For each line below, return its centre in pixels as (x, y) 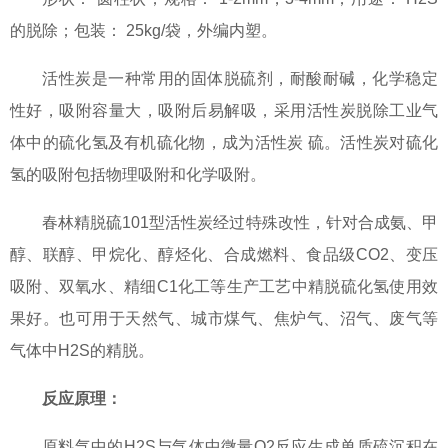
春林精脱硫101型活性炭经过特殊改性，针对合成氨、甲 (240, 223)
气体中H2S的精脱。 (82, 351)
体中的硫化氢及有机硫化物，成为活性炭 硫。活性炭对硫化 (224, 143)
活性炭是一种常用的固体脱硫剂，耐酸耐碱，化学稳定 (240, 79)
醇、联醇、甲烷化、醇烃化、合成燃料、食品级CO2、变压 (224, 255)
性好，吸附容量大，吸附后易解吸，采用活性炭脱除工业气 (224, 111)
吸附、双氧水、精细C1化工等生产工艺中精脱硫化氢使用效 (224, 287)
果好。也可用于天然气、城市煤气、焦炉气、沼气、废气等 (224, 319)
